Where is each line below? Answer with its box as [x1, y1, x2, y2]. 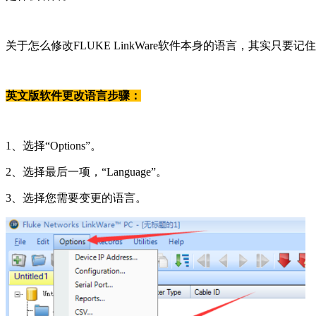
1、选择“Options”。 [6, 140, 102, 152]
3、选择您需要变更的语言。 [6, 192, 147, 205]
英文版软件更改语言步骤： [6, 90, 141, 102]
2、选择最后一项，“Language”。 [6, 166, 167, 178]
